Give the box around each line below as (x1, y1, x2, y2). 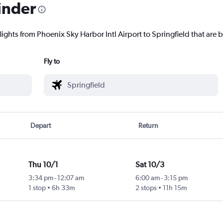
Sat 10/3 (135, 160, 164, 170)
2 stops (135, 184, 157, 192)
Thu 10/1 (28, 160, 58, 170)
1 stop (28, 184, 46, 192)
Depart (30, 121, 51, 130)
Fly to (44, 57, 60, 66)
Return (138, 121, 158, 130)
